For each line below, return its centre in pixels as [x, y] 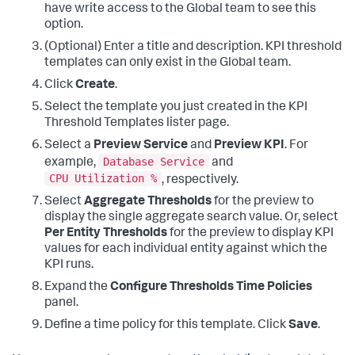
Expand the [77, 288]
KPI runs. [69, 266]
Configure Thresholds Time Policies [211, 288]
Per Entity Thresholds [106, 234]
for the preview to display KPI [250, 234]
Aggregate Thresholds [148, 202]
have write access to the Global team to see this [180, 9]
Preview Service [141, 145]
